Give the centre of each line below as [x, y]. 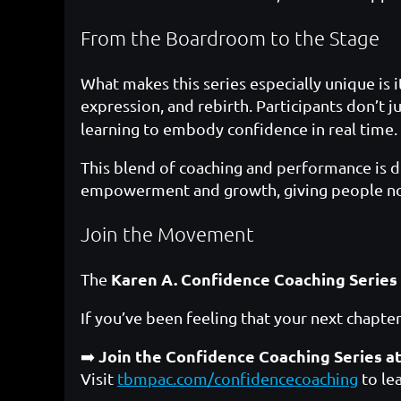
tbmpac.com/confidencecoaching [238, 379]
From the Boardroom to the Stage [230, 37]
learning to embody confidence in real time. [239, 128]
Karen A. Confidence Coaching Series [254, 279]
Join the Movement [167, 234]
